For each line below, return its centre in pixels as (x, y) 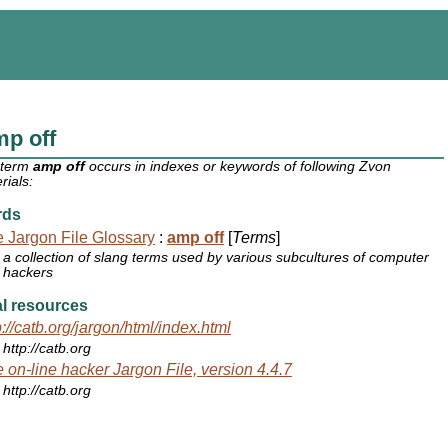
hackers (28, 273)
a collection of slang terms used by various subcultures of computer (216, 258)
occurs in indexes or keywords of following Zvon (238, 167)
